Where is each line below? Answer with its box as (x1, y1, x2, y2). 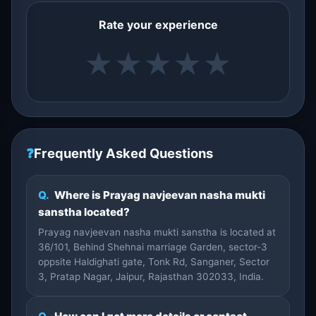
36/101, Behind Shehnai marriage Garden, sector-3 (38, 241, 267, 253)
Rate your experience (98, 18, 218, 32)
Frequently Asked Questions (34, 145, 213, 161)
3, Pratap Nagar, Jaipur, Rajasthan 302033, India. (38, 271, 264, 282)
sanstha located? (38, 205, 130, 219)
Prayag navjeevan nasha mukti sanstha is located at (38, 226, 276, 238)
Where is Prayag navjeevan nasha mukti (52, 188, 265, 202)
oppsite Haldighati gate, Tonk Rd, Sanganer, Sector (38, 256, 269, 267)
